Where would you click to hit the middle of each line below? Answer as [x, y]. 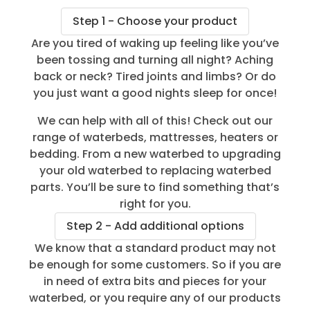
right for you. [155, 203]
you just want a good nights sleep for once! [155, 93]
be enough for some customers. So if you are [155, 264]
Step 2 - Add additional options [155, 226]
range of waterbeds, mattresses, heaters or [155, 137]
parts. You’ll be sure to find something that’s [155, 187]
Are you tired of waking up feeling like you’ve [155, 43]
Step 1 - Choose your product [155, 21]
